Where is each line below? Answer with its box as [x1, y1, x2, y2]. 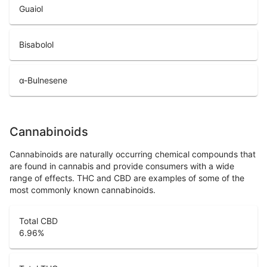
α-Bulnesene [19, 74, 67, 85]
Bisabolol [19, 39, 54, 49]
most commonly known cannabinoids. [10, 184, 156, 195]
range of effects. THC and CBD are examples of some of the [10, 172, 244, 183]
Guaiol [19, 3, 43, 14]
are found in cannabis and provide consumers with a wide [10, 160, 234, 171]
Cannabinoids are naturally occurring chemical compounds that [10, 148, 256, 159]
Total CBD [19, 215, 58, 226]
